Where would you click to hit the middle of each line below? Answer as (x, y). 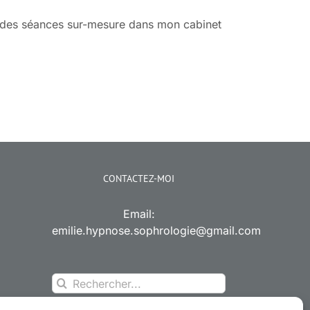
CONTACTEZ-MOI (139, 179)
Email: (139, 214)
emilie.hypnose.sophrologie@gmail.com (156, 231)
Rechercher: (82, 281)
